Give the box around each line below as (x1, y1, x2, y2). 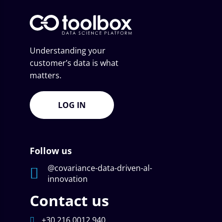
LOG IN (58, 100, 86, 111)
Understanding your (30, 45, 106, 56)
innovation (48, 173, 88, 185)
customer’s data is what (30, 57, 118, 68)
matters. (30, 69, 61, 81)
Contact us (30, 190, 109, 211)
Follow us (30, 145, 72, 157)
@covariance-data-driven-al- (48, 163, 152, 174)
